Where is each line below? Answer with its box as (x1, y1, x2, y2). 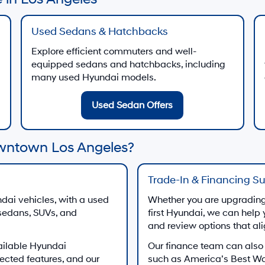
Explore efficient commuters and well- (31, 46, 197, 57)
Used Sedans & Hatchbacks (31, 25, 168, 38)
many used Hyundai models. (31, 72, 156, 83)
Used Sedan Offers (92, 99, 173, 111)
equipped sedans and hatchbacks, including (31, 59, 225, 70)
